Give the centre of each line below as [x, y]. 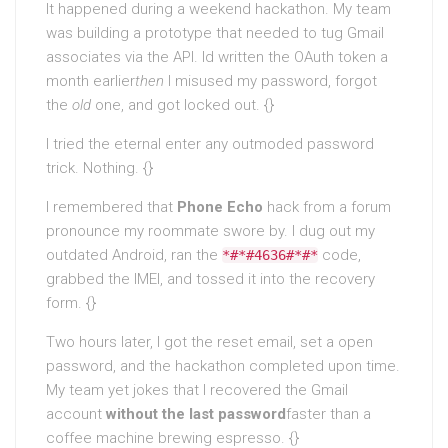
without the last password [196, 413]
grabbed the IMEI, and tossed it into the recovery [210, 278]
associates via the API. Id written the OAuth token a [217, 56]
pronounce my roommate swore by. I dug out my [210, 230]
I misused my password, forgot [270, 80]
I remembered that [111, 206]
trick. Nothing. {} [99, 167]
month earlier [90, 80]
